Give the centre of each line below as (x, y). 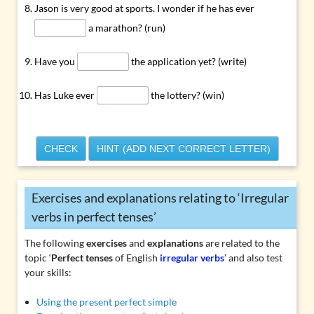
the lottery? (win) (186, 95)
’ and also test (253, 258)
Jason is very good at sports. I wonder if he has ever (146, 8)
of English (136, 258)
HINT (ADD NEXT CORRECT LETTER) (183, 148)
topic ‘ (37, 258)
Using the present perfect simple (107, 302)
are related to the (241, 243)
